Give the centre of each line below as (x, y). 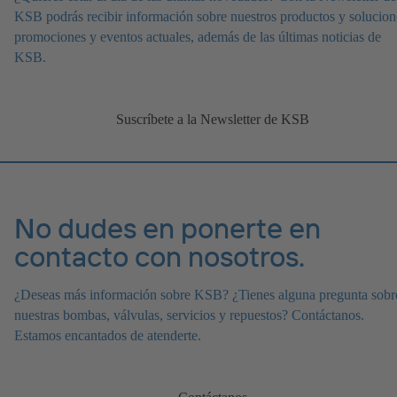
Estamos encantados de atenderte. (108, 335)
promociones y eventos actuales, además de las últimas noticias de (198, 37)
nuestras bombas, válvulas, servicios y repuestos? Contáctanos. (189, 315)
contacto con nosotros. (160, 256)
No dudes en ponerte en (167, 228)
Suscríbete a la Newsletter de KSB (213, 120)
